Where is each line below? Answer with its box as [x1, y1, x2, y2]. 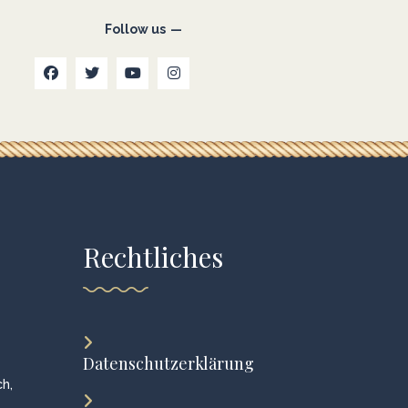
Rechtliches [83, 239, 223, 275]
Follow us [105, 22, 166, 36]
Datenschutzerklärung [83, 352, 254, 374]
